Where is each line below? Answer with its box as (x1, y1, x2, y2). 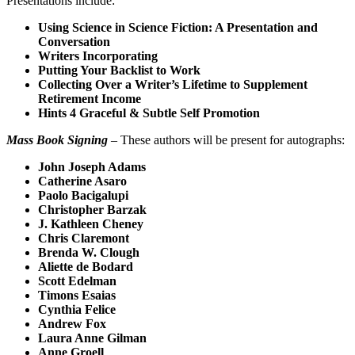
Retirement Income (38, 91, 141, 105)
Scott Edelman (38, 273, 116, 288)
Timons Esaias (38, 288, 116, 302)
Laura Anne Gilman (38, 330, 147, 345)
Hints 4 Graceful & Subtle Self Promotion (38, 105, 260, 120)
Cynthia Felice (38, 302, 116, 316)
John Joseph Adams (38, 159, 146, 174)
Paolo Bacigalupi (38, 188, 128, 202)
